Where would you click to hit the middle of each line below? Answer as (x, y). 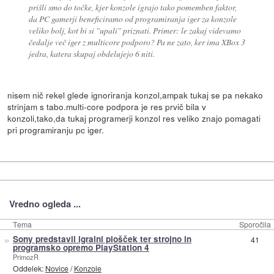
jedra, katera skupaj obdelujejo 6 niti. (91, 53)
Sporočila (255, 224)
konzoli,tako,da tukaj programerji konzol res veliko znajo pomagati (134, 118)
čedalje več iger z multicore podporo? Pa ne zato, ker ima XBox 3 (137, 42)
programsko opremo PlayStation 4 (81, 247)
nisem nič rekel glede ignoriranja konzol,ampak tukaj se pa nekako (135, 94)
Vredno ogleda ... (45, 204)
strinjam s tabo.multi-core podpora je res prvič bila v (107, 106)
